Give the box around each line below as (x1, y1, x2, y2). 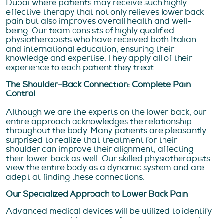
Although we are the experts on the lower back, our (6, 107, 206, 117)
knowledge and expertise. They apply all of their (6, 53, 192, 63)
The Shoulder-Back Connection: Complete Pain (6, 79, 191, 90)
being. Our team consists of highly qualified (6, 25, 174, 36)
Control (6, 88, 35, 99)
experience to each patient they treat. (6, 62, 156, 73)
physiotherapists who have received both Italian (6, 34, 196, 45)
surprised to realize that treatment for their (6, 134, 177, 145)
